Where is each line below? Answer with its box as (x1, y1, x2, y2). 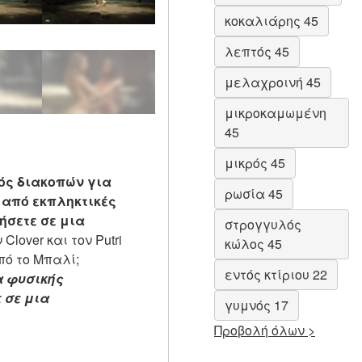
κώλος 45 (225, 234, 282, 254)
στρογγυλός (225, 215, 301, 234)
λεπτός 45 (225, 42, 289, 61)
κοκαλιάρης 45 (225, 11, 318, 31)
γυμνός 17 (225, 296, 288, 315)
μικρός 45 (225, 154, 285, 173)
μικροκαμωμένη (225, 103, 326, 123)
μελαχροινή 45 (225, 73, 321, 92)
